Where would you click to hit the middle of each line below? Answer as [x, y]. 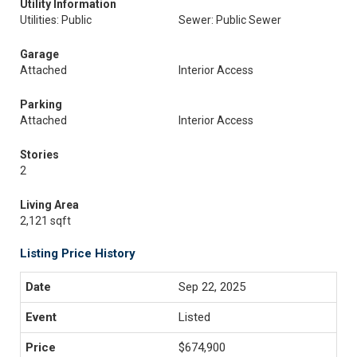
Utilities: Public [56, 20]
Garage [39, 54]
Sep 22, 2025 [212, 287]
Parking [41, 104]
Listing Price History [78, 253]
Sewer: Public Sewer [230, 20]
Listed [194, 317]
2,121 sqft [45, 221]
